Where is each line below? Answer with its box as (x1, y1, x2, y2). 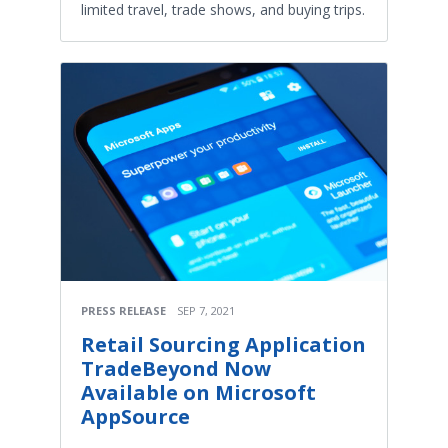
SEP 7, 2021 (177, 302, 235, 318)
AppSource (81, 402, 190, 430)
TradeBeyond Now (81, 354, 271, 382)
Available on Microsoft (81, 378, 316, 406)
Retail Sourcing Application (81, 330, 366, 358)
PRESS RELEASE (81, 302, 166, 318)
